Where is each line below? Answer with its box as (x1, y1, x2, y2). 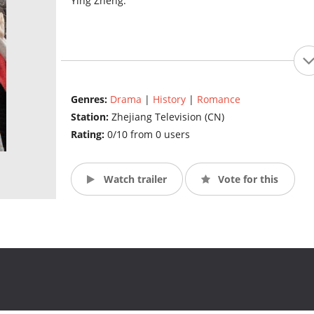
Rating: (70, 128, 107, 142)
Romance (196, 93, 240, 107)
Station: (70, 110, 111, 124)
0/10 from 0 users (107, 128, 190, 142)
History (152, 93, 186, 107)
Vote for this (215, 172, 279, 186)
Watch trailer (100, 172, 167, 186)
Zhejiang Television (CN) (111, 110, 224, 124)
